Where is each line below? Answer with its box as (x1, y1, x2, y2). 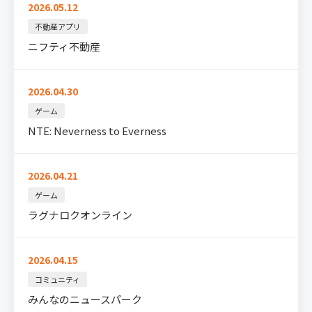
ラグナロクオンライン (28, 207, 132, 222)
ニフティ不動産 (28, 38, 100, 54)
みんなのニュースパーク (28, 291, 142, 306)
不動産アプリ (35, 20, 81, 32)
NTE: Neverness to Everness (28, 123, 166, 138)
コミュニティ (35, 273, 80, 285)
